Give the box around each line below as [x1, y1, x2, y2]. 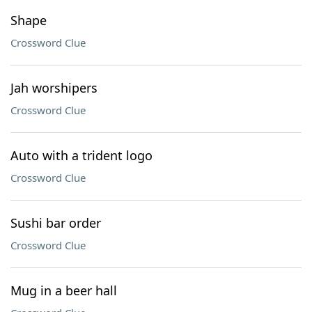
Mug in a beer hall [10, 282, 117, 299]
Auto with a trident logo [10, 147, 153, 164]
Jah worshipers [10, 79, 97, 96]
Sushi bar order [10, 214, 101, 231]
